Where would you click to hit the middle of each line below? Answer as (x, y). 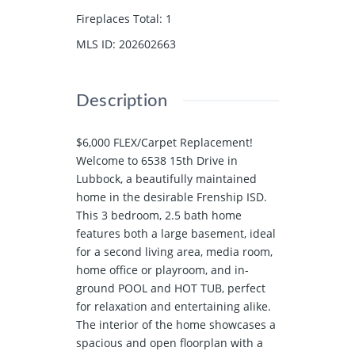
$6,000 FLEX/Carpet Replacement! (164, 142)
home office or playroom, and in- (162, 269)
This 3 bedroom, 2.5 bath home (159, 215)
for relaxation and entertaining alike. (174, 306)
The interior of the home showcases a (176, 324)
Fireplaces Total (118, 18)
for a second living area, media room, (174, 251)
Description (122, 100)
